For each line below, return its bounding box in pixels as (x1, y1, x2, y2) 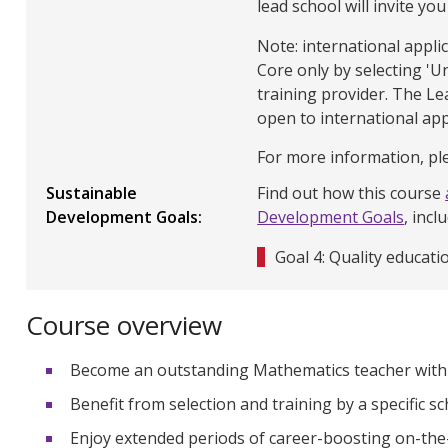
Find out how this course (257, 181, 446, 204)
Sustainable (46, 181, 137, 204)
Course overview (26, 307, 222, 344)
